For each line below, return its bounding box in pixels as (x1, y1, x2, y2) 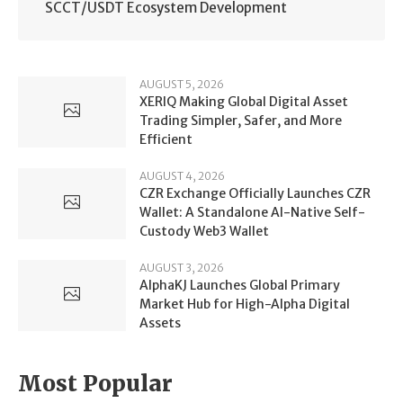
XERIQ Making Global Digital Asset (139, 93, 348, 110)
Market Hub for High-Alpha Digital (139, 295, 350, 312)
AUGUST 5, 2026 (139, 76, 224, 91)
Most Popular (18, 369, 173, 398)
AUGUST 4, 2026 (139, 168, 225, 183)
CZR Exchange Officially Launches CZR (139, 184, 371, 201)
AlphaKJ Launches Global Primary (139, 276, 340, 293)
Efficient (139, 130, 193, 148)
